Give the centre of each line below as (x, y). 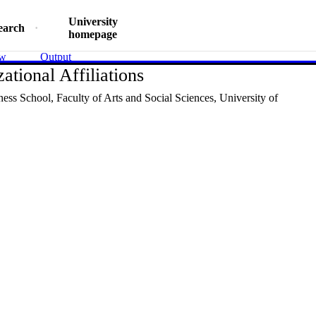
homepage (93, 34)
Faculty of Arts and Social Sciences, (135, 98)
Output (56, 57)
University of (247, 98)
